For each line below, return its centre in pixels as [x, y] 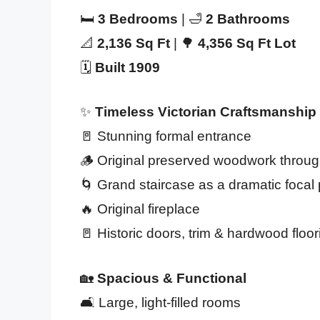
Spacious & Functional [172, 278]
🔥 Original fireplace [140, 209]
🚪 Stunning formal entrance [166, 136]
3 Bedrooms [138, 19]
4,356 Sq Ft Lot [247, 43]
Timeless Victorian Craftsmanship [206, 112]
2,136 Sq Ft [134, 43]
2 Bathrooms [248, 19]
